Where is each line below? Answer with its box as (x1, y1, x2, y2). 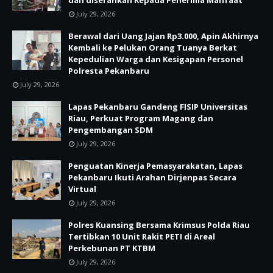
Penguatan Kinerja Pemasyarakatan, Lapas (68, 160, 243, 171)
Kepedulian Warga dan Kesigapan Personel (68, 54, 243, 65)
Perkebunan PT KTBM (68, 243, 155, 253)
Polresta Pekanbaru (68, 65, 149, 76)
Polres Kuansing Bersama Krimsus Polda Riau (68, 219, 250, 230)
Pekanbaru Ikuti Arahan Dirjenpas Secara (68, 172, 236, 183)
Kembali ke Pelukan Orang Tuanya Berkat (68, 42, 237, 53)
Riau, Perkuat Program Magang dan (68, 113, 213, 124)
